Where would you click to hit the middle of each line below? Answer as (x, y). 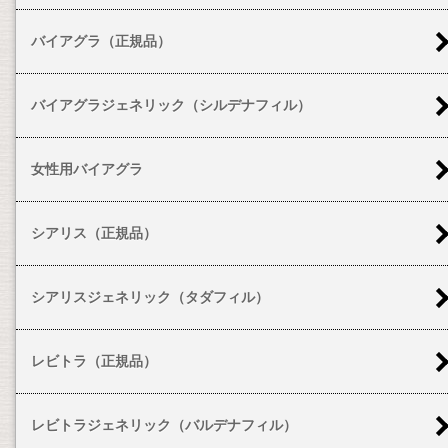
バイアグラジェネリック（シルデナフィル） (171, 105)
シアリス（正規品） (94, 233)
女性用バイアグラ (87, 169)
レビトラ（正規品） (94, 361)
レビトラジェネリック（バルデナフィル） (164, 425)
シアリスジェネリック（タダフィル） (150, 297)
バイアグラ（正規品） (101, 41)
